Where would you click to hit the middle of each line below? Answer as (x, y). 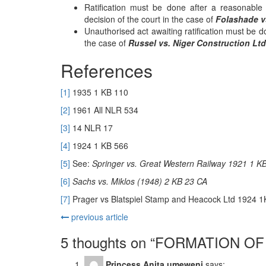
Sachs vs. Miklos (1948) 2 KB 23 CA (140, 181)
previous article (99, 217)
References (107, 70)
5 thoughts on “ (108, 242)
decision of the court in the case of (150, 19)
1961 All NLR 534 (104, 110)
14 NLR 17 (91, 128)
